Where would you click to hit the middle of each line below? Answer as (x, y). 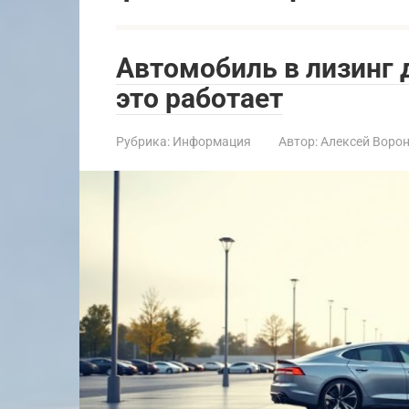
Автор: (298, 142)
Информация (212, 142)
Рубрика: (143, 142)
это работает (199, 98)
